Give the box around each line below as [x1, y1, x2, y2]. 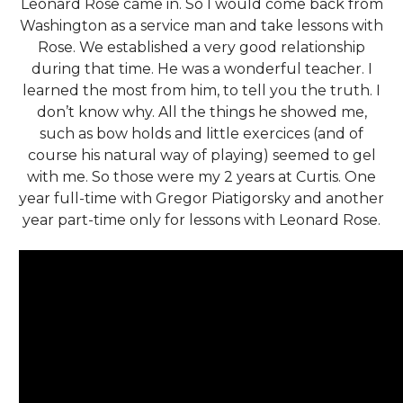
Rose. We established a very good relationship [38, 38, 365, 56]
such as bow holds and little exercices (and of [40, 124, 363, 142]
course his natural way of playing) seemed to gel [27, 146, 376, 164]
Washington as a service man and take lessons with [20, 16, 383, 34]
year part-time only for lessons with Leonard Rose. [22, 210, 381, 228]
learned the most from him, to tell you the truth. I [22, 81, 381, 99]
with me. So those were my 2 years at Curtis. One [27, 167, 376, 185]
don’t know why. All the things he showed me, [36, 103, 367, 121]
